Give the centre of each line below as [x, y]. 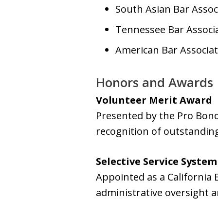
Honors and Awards [154, 82]
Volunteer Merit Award [154, 100]
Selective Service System [156, 161]
